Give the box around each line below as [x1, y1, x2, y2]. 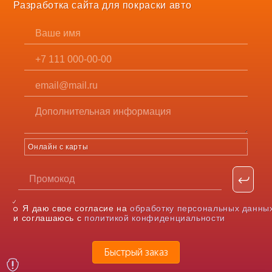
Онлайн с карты [28, 143, 89, 152]
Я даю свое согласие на [22, 203, 131, 214]
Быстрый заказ [103, 247, 168, 258]
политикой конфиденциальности [84, 213, 225, 223]
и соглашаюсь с [13, 213, 84, 223]
